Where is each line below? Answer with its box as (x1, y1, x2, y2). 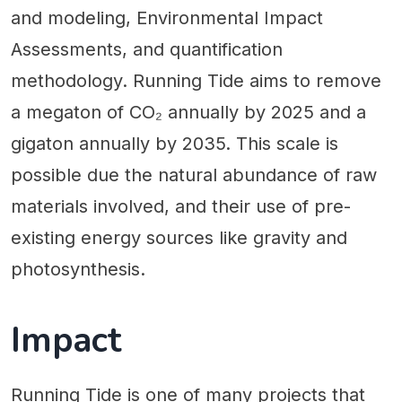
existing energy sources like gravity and (11, 226, 347, 249)
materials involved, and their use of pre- (11, 195, 351, 217)
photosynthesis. (11, 258, 145, 280)
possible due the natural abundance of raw (11, 163, 377, 186)
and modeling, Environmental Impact (11, 6, 323, 29)
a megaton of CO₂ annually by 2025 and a (11, 100, 366, 123)
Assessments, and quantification (11, 38, 283, 60)
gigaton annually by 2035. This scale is (11, 132, 338, 154)
